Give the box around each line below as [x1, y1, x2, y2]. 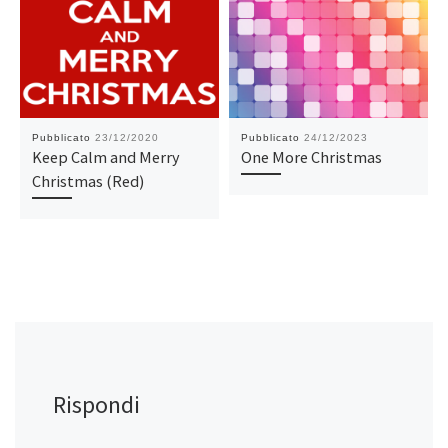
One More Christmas [240, 146, 382, 167]
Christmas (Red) [31, 170, 144, 191]
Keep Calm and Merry [31, 146, 180, 167]
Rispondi [52, 388, 140, 420]
